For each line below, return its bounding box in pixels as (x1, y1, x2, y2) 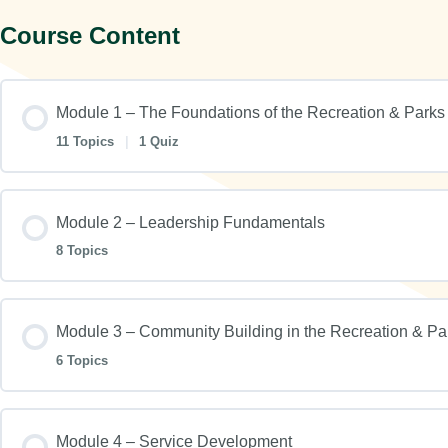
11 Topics (56, 133, 118, 149)
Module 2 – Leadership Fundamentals (56, 213, 325, 231)
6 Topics (56, 352, 108, 368)
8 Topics (56, 243, 108, 259)
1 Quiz (139, 133, 180, 149)
